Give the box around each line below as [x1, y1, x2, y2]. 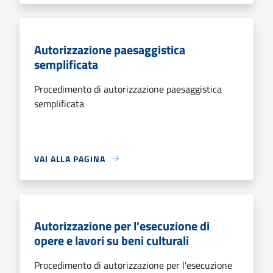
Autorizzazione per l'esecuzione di [34, 216, 210, 235]
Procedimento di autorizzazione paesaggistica [34, 81, 222, 96]
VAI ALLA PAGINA [34, 152, 105, 165]
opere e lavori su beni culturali [34, 230, 189, 250]
